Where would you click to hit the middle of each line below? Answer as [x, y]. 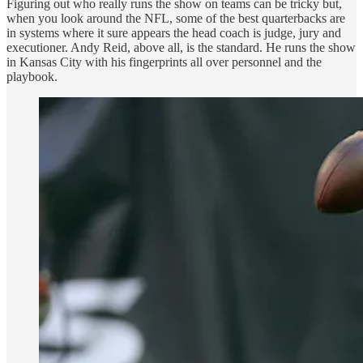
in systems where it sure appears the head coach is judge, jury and [174, 32]
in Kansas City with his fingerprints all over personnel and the [164, 62]
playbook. [32, 76]
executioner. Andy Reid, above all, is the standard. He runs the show [181, 47]
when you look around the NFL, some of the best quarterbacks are [176, 18]
